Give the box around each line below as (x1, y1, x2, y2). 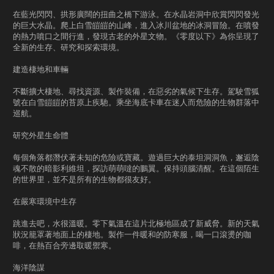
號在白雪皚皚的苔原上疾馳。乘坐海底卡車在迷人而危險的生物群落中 (13, 98, 259, 107)
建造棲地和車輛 (13, 65, 68, 74)
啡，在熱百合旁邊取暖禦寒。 (13, 241, 116, 250)
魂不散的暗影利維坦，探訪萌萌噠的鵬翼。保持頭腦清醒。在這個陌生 (13, 164, 259, 173)
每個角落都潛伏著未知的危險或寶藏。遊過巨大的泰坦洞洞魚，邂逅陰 (13, 153, 259, 162)
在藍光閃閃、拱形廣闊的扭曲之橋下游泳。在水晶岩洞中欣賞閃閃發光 (13, 10, 259, 19)
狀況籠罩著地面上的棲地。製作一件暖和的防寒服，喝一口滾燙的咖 (13, 230, 251, 239)
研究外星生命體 (13, 131, 68, 140)
